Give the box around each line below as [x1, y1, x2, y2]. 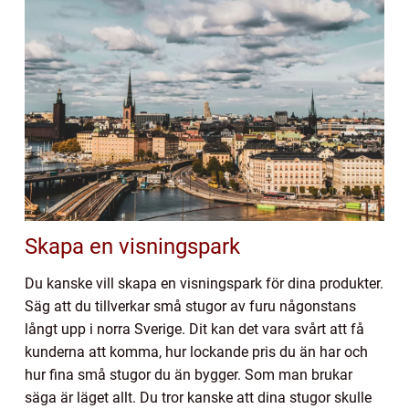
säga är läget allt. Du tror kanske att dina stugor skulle [25, 389, 372, 407]
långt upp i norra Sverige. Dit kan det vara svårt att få [25, 320, 364, 339]
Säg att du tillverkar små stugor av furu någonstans [25, 298, 356, 316]
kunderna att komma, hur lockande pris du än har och [25, 343, 368, 362]
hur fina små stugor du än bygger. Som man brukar [25, 366, 352, 384]
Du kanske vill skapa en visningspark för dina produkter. [25, 275, 383, 293]
